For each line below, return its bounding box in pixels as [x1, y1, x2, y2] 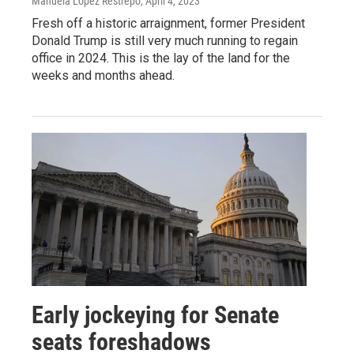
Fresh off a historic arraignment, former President [32, 15, 305, 31]
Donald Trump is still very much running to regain [32, 32, 298, 48]
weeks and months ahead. [32, 67, 175, 83]
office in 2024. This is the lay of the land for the [32, 50, 290, 66]
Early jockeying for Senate [32, 300, 279, 329]
